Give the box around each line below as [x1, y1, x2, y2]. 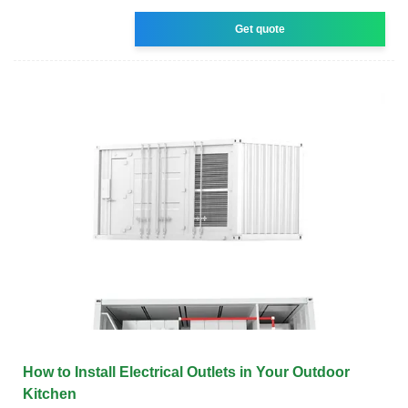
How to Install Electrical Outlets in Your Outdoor [23, 363, 350, 380]
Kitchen [23, 385, 76, 402]
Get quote [235, 22, 286, 36]
